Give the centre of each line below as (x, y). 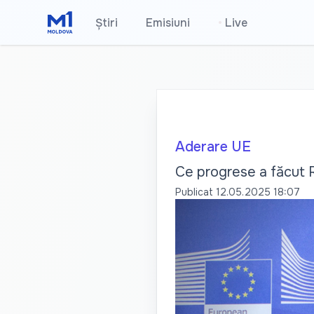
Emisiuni (168, 23)
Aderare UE (213, 147)
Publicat (194, 192)
